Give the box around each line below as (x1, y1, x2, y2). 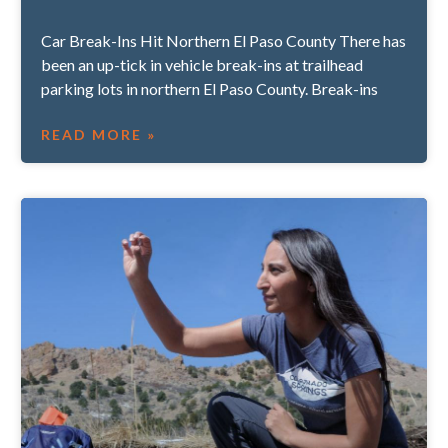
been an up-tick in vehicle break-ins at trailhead (40, 54, 363, 74)
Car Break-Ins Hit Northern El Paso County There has (40, 30, 406, 50)
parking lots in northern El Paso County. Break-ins (40, 78, 378, 98)
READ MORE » (40, 125, 156, 143)
